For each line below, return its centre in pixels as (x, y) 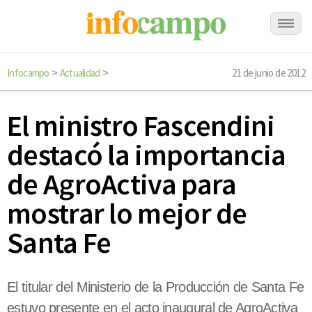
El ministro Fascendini (141, 126)
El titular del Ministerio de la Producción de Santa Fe (156, 287)
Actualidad (80, 73)
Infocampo (28, 73)
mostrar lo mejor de (127, 213)
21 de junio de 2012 (268, 73)
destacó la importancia (147, 155)
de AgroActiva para (122, 184)
